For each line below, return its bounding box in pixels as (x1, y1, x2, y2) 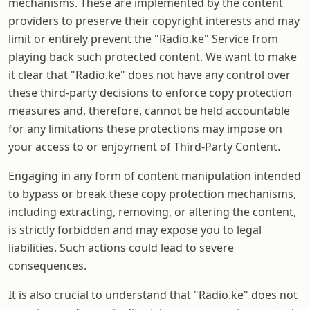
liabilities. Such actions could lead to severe (8, 239, 234, 255)
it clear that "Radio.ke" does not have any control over (8, 66, 291, 82)
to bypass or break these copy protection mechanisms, (8, 185, 296, 201)
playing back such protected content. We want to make (8, 48, 297, 64)
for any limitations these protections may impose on (8, 120, 282, 136)
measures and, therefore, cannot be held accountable (8, 102, 290, 118)
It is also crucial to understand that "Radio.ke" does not (8, 286, 298, 302)
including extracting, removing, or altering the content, (8, 203, 296, 219)
